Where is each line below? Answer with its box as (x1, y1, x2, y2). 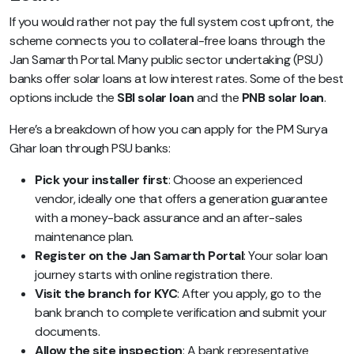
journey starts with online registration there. (35, 265, 272, 283)
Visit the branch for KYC (35, 284, 177, 302)
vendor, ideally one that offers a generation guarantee (35, 190, 327, 207)
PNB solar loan (241, 88, 324, 106)
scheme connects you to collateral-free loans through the (9, 32, 325, 49)
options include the (9, 88, 117, 106)
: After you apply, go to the (177, 284, 321, 302)
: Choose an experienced (168, 171, 302, 188)
